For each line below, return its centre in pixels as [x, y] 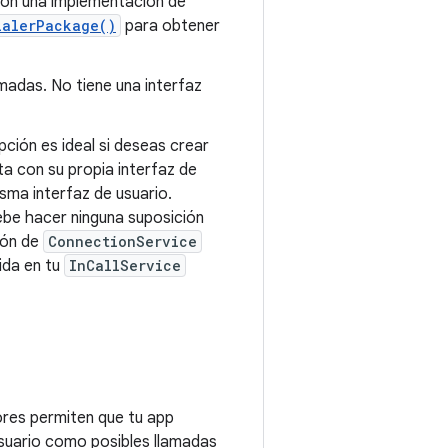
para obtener [170, 26]
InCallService [125, 265]
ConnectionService [122, 241]
